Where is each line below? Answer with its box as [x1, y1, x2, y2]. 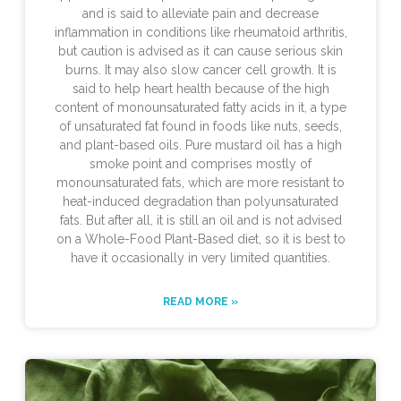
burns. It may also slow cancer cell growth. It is [64, 63, 337, 78]
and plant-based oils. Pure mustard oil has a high [59, 138, 342, 153]
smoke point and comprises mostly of [90, 157, 311, 172]
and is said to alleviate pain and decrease [82, 6, 319, 21]
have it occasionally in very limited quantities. [71, 251, 330, 266]
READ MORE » [163, 295, 238, 309]
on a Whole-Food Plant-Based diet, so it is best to [55, 232, 346, 247]
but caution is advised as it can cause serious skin [58, 44, 343, 59]
